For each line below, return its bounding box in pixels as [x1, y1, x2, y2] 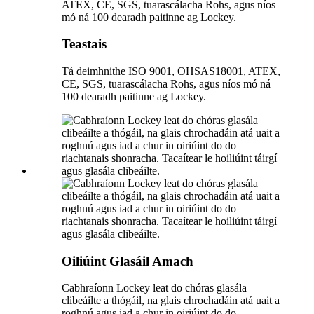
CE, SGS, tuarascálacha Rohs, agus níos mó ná [62, 77, 271, 90]
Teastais [62, 36, 107, 52]
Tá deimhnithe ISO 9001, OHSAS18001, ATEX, [62, 64, 280, 77]
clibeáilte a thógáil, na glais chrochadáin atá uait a [62, 294, 280, 307]
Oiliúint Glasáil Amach [62, 253, 193, 268]
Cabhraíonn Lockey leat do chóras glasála [62, 282, 247, 294]
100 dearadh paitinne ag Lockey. [62, 90, 206, 102]
